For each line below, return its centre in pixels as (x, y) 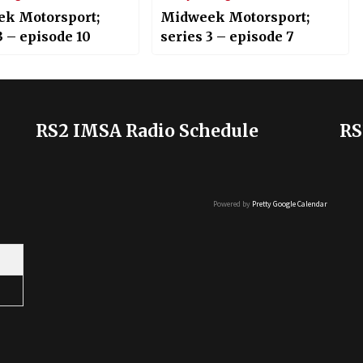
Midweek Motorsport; (235, 17)
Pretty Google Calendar (290, 203)
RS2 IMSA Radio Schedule (147, 130)
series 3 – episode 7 (227, 37)
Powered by (233, 203)
